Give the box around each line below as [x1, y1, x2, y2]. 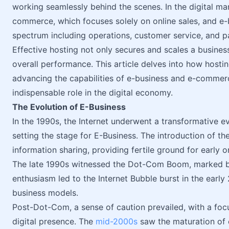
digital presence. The [12, 216, 96, 226]
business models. [12, 188, 78, 198]
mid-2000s [96, 216, 138, 226]
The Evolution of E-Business [12, 102, 126, 112]
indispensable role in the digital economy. [12, 87, 173, 98]
